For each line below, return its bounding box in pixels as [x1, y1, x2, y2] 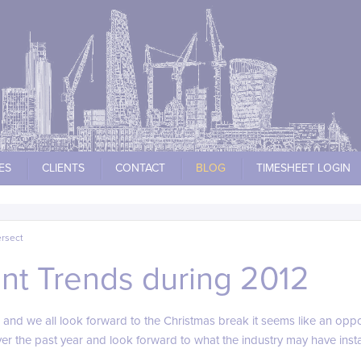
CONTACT [115, 161, 165, 175]
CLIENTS [42, 161, 85, 175]
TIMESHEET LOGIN [256, 161, 351, 175]
